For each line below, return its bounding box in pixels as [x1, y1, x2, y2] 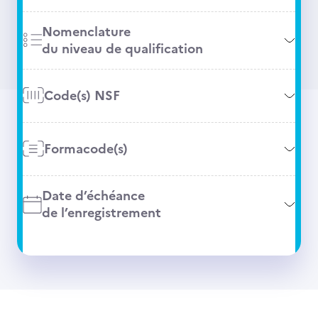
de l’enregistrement [41, 203, 161, 222]
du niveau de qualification [41, 39, 203, 58]
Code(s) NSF [43, 86, 120, 105]
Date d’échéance [41, 186, 145, 205]
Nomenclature [41, 22, 131, 41]
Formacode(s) [43, 139, 128, 158]
